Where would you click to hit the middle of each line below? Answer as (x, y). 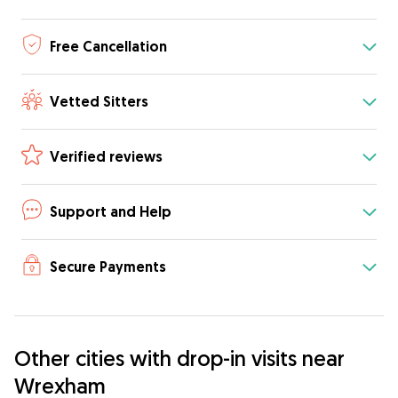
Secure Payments (108, 267)
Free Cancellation (108, 46)
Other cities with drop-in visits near (179, 358)
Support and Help (111, 211)
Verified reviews (106, 156)
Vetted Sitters (99, 101)
